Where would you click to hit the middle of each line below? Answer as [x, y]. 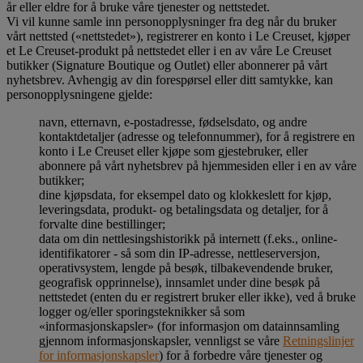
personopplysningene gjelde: [79, 94]
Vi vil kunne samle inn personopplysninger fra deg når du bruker [171, 21]
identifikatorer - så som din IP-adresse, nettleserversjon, [179, 253]
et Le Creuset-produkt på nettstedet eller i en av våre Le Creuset [169, 50]
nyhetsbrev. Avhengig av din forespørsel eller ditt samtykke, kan [170, 79]
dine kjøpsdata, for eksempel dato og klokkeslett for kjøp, [185, 194]
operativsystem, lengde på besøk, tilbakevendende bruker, [186, 267]
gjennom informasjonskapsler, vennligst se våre [161, 340]
